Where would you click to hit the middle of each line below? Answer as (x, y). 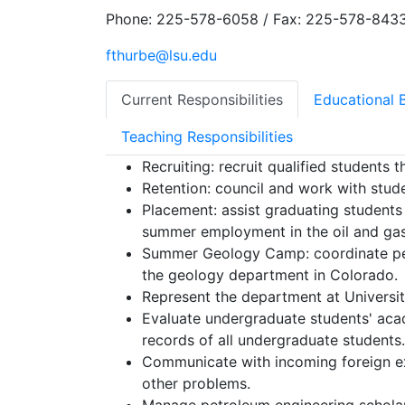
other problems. (196, 384)
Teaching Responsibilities (207, 137)
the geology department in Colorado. (270, 275)
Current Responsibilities (202, 100)
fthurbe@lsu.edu (164, 56)
